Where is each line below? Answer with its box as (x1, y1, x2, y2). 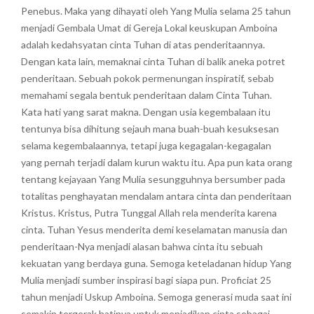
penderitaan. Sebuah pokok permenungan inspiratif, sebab (21, 72, 274, 85)
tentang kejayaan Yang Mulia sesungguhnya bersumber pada (21, 173, 285, 186)
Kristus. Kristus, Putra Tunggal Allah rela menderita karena (21, 207, 277, 219)
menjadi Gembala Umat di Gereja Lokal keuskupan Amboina (21, 22, 278, 34)
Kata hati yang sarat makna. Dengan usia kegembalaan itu (21, 106, 271, 118)
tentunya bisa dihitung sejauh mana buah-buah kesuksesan (21, 123, 279, 135)
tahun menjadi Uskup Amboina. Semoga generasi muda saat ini (21, 291, 292, 303)
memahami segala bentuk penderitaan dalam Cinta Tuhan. (21, 89, 272, 102)
